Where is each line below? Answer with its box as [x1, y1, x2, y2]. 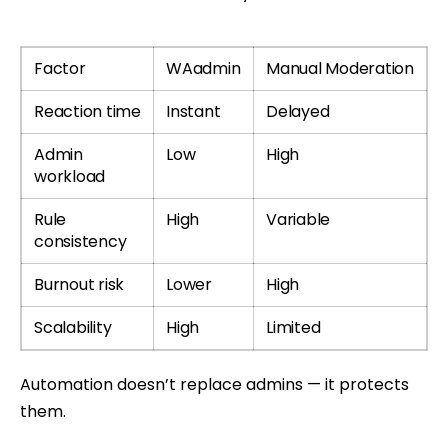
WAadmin [166, 56, 241, 80]
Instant [166, 99, 221, 123]
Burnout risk [34, 272, 125, 296]
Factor [34, 56, 86, 80]
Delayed [266, 99, 330, 123]
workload [34, 164, 106, 188]
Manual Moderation [266, 56, 414, 80]
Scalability [34, 315, 112, 339]
